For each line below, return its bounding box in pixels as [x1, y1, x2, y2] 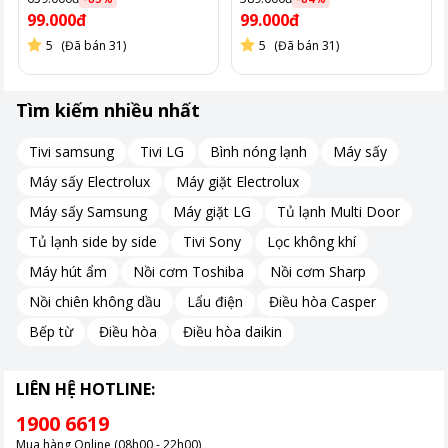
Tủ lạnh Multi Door [277, 202, 400, 222]
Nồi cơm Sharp [270, 262, 366, 282]
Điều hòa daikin [183, 322, 282, 342]
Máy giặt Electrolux [176, 172, 299, 192]
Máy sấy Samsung [29, 202, 147, 222]
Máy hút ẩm [29, 262, 107, 282]
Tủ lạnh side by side [29, 232, 157, 252]
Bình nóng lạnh [210, 142, 307, 162]
